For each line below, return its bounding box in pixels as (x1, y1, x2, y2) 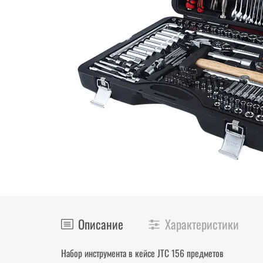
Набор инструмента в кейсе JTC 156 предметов (61, 246, 224, 261)
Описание (78, 215, 123, 234)
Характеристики (165, 215, 239, 234)
